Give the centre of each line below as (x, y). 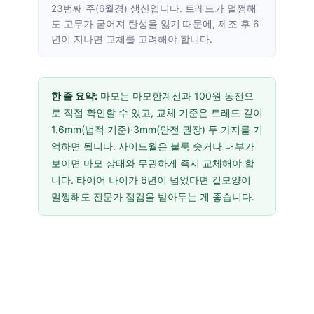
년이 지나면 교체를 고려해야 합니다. (132, 40)
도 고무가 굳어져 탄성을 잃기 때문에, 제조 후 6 (155, 24)
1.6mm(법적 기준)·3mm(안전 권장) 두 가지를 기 (157, 130)
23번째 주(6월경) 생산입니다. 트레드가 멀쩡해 (154, 9)
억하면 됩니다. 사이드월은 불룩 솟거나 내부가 (153, 146)
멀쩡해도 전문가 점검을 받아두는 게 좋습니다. (153, 197)
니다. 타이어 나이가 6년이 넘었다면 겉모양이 (151, 180)
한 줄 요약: (74, 96)
